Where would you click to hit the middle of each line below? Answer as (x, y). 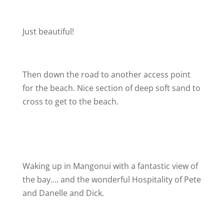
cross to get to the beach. (70, 101)
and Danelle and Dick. (64, 193)
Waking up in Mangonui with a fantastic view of (110, 166)
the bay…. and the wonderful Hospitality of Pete (111, 179)
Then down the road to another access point (106, 74)
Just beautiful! (48, 31)
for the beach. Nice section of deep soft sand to (111, 88)
